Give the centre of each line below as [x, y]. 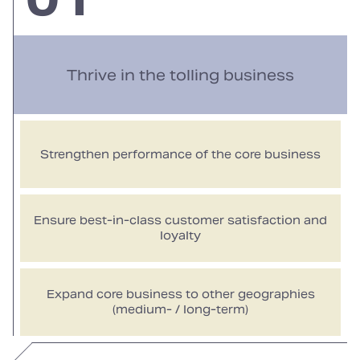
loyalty [180, 235]
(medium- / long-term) [180, 309]
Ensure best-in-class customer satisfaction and [180, 220]
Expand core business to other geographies [180, 294]
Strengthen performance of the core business [180, 154]
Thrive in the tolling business [180, 75]
